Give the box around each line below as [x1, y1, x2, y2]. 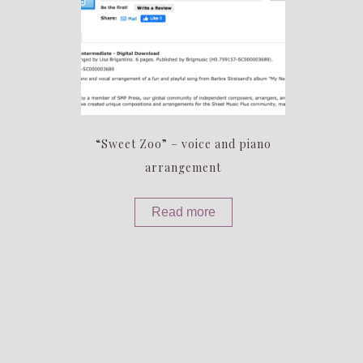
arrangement [145, 160, 222, 176]
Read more [151, 205, 216, 220]
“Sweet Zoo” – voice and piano [95, 136, 271, 152]
